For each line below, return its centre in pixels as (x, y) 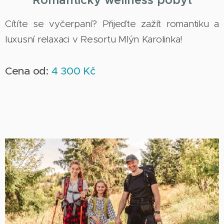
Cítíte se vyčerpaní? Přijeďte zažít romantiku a (112, 23)
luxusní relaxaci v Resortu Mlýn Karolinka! (97, 39)
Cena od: (28, 71)
